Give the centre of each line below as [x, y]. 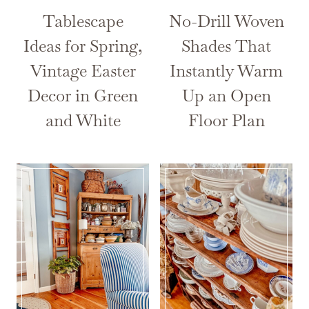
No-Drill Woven [226, 21]
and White [83, 120]
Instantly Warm [226, 70]
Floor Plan [226, 120]
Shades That [226, 46]
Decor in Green [83, 95]
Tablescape [83, 21]
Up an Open [226, 95]
